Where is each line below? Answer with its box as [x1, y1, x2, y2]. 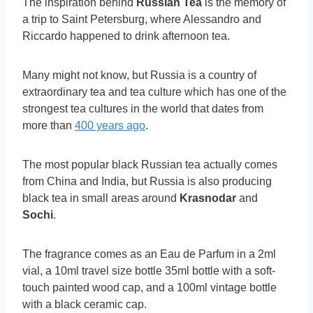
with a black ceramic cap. [22, 298, 147, 311]
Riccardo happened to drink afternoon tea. [22, 30, 230, 43]
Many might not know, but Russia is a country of [22, 69, 256, 82]
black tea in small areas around [22, 192, 180, 205]
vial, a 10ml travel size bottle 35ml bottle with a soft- [22, 265, 275, 277]
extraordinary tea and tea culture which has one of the [22, 86, 286, 99]
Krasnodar [180, 192, 239, 205]
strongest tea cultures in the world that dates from [22, 103, 263, 115]
